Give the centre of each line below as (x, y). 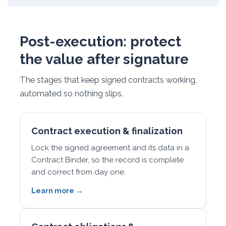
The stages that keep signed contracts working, (108, 80)
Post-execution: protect (100, 42)
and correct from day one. (78, 172)
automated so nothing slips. (71, 93)
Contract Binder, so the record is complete (107, 160)
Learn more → (57, 190)
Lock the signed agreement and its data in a (110, 148)
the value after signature (104, 59)
